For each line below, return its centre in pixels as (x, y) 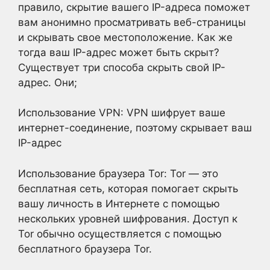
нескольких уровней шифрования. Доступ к (128, 218)
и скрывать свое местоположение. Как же (125, 37)
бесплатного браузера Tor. (85, 249)
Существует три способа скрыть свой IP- (122, 67)
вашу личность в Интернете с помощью (119, 203)
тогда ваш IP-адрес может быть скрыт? (119, 52)
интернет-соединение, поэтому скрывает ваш (135, 128)
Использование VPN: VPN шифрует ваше (122, 113)
